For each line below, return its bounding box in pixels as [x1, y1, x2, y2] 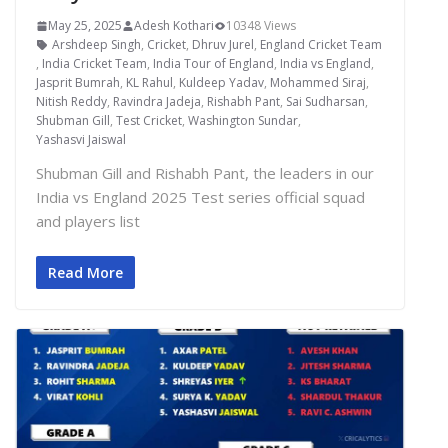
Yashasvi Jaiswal [36, 131, 126, 149]
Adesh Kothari [134, 17, 214, 35]
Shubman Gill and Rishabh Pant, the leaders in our [36, 163, 374, 184]
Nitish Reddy [36, 93, 107, 111]
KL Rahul [126, 74, 173, 92]
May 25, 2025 [48, 17, 122, 35]
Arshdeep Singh [52, 36, 141, 54]
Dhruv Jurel [192, 36, 254, 54]
